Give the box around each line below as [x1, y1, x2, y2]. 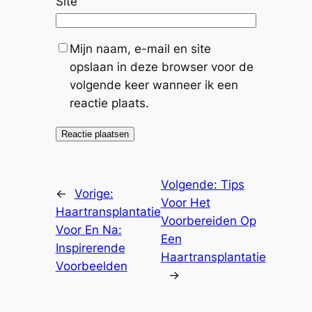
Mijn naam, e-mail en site [69, 42, 211, 56]
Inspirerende [55, 241, 125, 256]
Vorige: [74, 187, 114, 201]
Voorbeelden [55, 259, 127, 274]
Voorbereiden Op [160, 214, 256, 228]
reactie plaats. [69, 96, 149, 111]
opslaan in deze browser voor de [69, 60, 253, 75]
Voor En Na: [55, 223, 122, 237]
